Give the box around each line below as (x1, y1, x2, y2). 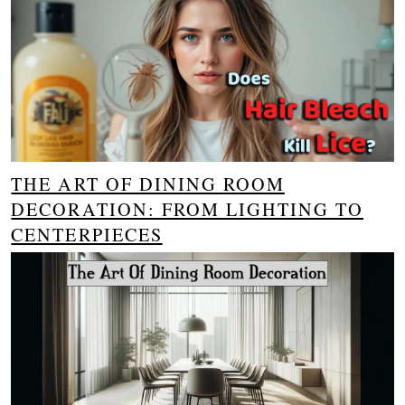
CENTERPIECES (11, 221, 163, 247)
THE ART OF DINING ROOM (11, 171, 285, 196)
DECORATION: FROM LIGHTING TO (11, 196, 364, 221)
